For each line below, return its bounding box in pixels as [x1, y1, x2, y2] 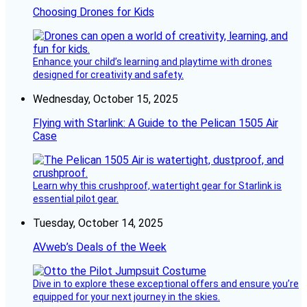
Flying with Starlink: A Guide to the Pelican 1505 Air [33, 116, 278, 130]
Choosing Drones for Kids [33, 5, 154, 19]
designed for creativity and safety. [33, 69, 184, 81]
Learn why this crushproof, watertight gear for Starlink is [33, 180, 282, 192]
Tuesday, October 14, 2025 [33, 217, 163, 230]
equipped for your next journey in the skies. [33, 291, 220, 303]
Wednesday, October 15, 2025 [33, 93, 178, 106]
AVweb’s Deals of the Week [33, 241, 167, 254]
